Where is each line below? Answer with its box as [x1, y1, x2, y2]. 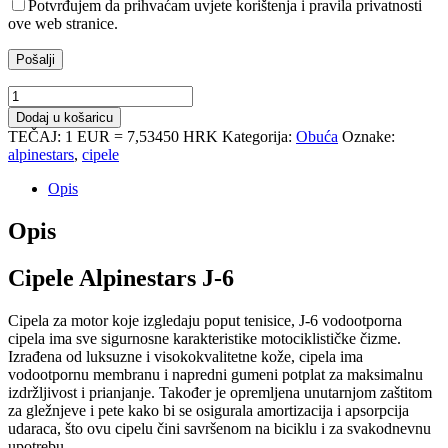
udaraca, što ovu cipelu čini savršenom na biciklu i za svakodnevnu [8, 419, 431, 437]
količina [7, 157, 57, 175]
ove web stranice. [8, 15, 118, 33]
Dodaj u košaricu [16, 110, 113, 126]
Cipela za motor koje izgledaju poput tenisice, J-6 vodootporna [8, 311, 402, 329]
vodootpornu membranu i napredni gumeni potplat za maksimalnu [8, 365, 423, 383]
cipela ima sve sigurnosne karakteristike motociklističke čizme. [8, 329, 401, 347]
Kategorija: [222, 128, 296, 146]
